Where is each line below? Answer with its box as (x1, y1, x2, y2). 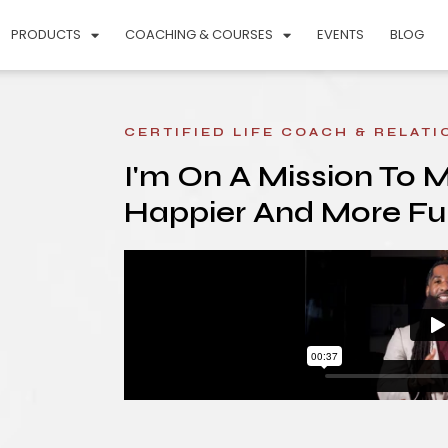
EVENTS (317, 25, 365, 45)
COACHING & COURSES (125, 25, 274, 45)
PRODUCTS (11, 25, 82, 45)
